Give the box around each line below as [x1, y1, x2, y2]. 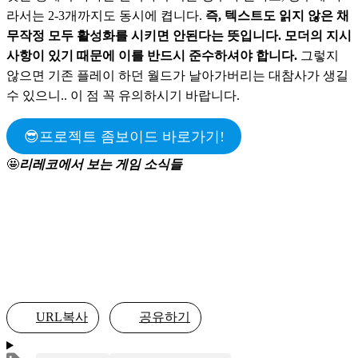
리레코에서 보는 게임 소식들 [19, 157, 182, 172]
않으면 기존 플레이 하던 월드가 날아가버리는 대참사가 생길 [6, 68, 348, 82]
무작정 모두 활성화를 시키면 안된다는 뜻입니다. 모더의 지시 [6, 28, 352, 42]
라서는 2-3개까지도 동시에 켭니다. [6, 8, 205, 22]
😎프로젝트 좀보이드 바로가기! [23, 128, 225, 145]
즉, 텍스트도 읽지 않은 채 [205, 8, 349, 22]
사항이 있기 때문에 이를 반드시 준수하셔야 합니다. [6, 48, 297, 62]
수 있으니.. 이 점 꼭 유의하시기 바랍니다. [6, 88, 240, 102]
